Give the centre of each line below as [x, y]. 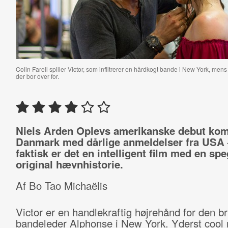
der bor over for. [37, 76]
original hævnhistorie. [69, 164]
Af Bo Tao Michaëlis [61, 186]
